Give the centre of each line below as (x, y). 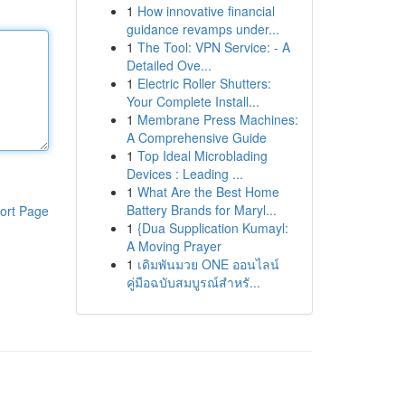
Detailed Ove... (169, 65)
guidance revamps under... (202, 29)
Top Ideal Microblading (202, 155)
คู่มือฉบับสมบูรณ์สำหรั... (193, 282)
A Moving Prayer (174, 246)
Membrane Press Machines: (217, 119)
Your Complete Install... (193, 101)
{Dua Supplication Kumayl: (212, 228)
